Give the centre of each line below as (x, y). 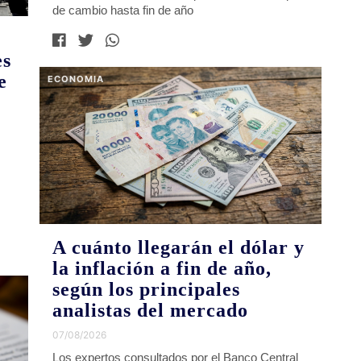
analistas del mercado (151, 310)
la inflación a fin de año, (162, 268)
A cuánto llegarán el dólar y (179, 247)
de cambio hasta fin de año (123, 10)
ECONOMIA (76, 79)
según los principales (147, 289)
